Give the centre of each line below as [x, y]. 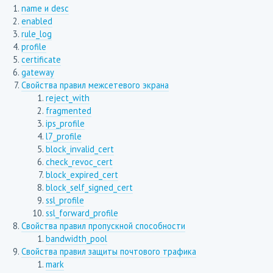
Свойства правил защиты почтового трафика [108, 252]
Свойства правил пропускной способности [103, 226]
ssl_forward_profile [82, 213]
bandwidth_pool [76, 239]
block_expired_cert [82, 175]
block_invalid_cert [80, 149]
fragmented [68, 111]
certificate [41, 60]
